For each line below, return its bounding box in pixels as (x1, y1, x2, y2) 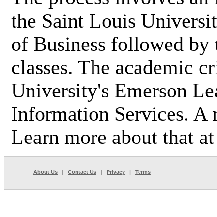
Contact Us (68, 169, 96, 175)
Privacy (107, 169, 125, 175)
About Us (33, 169, 58, 175)
